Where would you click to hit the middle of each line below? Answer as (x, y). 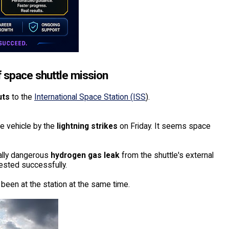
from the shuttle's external (167, 155)
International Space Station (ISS (90, 97)
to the (22, 97)
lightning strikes (87, 126)
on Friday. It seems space (164, 126)
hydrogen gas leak (86, 155)
